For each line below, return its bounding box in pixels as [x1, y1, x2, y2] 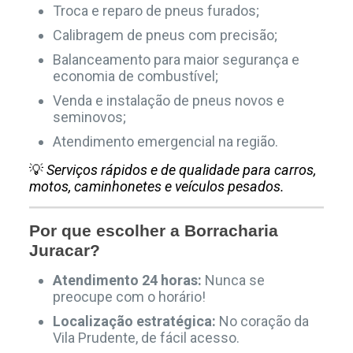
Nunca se [201, 272, 265, 289]
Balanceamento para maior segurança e [52, 51, 299, 69]
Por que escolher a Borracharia [28, 221, 278, 240]
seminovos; [52, 109, 126, 126]
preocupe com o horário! [52, 288, 206, 306]
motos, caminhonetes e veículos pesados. [28, 178, 284, 195]
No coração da [215, 313, 309, 330]
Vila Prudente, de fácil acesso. [52, 329, 240, 347]
